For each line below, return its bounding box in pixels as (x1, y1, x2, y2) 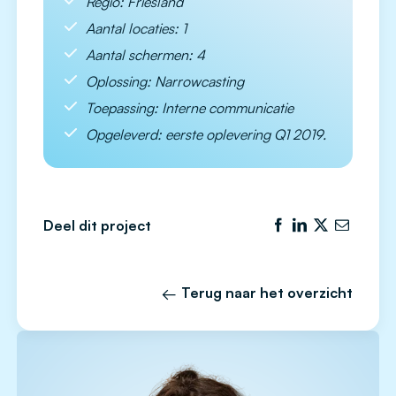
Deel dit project (43, 217, 151, 235)
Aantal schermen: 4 (86, 46, 205, 65)
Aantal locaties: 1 (86, 19, 187, 38)
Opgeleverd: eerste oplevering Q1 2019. (86, 126, 326, 144)
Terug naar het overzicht (181, 284, 353, 302)
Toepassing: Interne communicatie (86, 99, 293, 118)
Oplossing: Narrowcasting (86, 72, 244, 91)
